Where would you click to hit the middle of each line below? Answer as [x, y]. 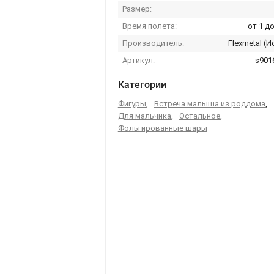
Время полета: [149, 26]
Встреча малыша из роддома [209, 104]
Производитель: [153, 43]
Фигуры [132, 104]
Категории [142, 85]
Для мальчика [144, 116]
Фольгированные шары [162, 128]
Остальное [199, 116]
